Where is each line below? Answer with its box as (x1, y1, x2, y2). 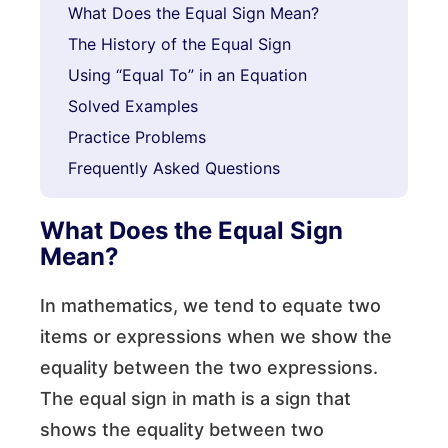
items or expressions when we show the (40, 326, 392, 347)
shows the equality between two (40, 419, 324, 440)
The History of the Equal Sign (68, 34, 292, 54)
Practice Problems (68, 127, 207, 147)
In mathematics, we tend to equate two (40, 295, 381, 316)
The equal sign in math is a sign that (40, 388, 351, 409)
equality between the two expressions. (40, 357, 378, 378)
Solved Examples (68, 96, 199, 116)
